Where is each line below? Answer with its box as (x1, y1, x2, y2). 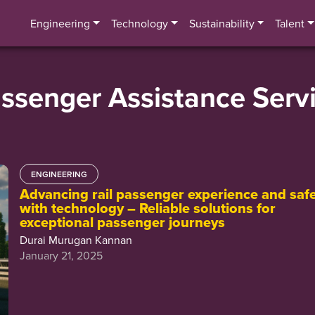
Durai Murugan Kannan (20, 232, 133, 247)
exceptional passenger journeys (20, 212, 226, 233)
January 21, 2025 (20, 247, 103, 263)
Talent (275, 15, 305, 31)
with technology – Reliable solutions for (20, 198, 276, 219)
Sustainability (188, 15, 255, 31)
